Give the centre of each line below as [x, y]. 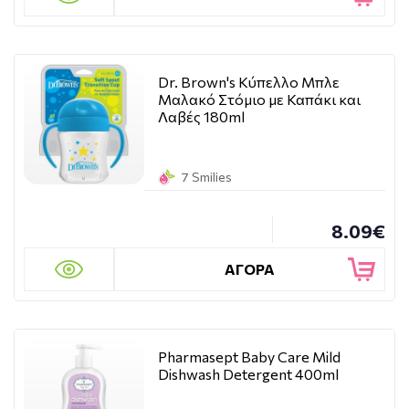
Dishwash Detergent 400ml [248, 374]
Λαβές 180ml [201, 116]
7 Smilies [206, 177]
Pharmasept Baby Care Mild [249, 357]
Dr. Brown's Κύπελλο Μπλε [249, 82]
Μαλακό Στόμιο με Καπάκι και [259, 99]
